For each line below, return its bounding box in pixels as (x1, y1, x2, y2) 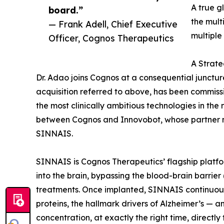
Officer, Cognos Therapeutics (48, 32, 174, 43)
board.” (48, 4, 83, 15)
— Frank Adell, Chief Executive (48, 18, 177, 29)
